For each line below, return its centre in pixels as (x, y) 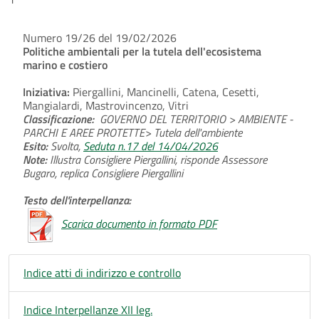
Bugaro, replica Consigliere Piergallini (103, 173)
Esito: (35, 146)
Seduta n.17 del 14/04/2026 (151, 146)
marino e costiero (65, 64)
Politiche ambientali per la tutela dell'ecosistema (142, 51)
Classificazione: (61, 119)
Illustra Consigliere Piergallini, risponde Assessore (157, 159)
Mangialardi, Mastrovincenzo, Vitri (106, 105)
